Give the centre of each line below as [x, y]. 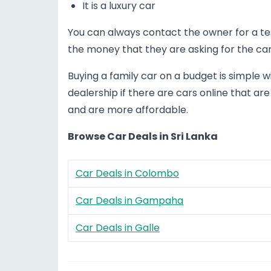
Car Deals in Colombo [127, 173]
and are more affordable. [128, 110]
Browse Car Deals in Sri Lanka [143, 136]
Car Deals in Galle [118, 228]
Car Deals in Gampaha [129, 201]
